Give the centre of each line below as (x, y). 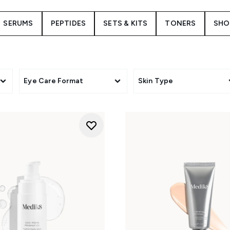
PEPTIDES (68, 23)
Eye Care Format (54, 81)
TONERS (180, 23)
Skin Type (156, 81)
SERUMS (18, 23)
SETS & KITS (126, 23)
